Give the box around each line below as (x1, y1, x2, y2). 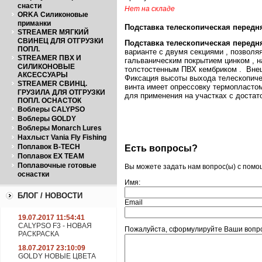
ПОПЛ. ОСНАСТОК (18, 96, 81, 105)
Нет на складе (125, 5, 175, 13)
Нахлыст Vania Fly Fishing (18, 133, 106, 142)
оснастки (18, 170, 49, 178)
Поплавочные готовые (18, 161, 96, 170)
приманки (18, 19, 51, 27)
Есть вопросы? (125, 143, 198, 153)
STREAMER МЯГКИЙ (18, 28, 89, 36)
